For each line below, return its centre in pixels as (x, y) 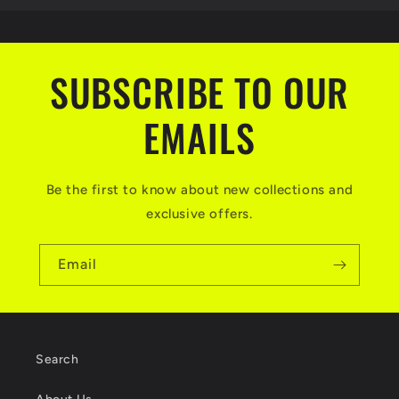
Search (57, 359)
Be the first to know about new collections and (199, 189)
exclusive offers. (199, 213)
